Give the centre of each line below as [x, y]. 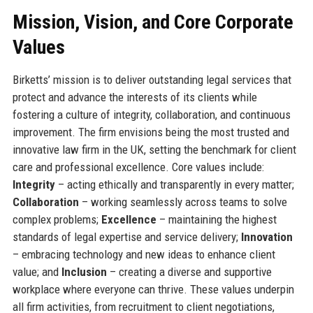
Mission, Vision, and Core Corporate [153, 22]
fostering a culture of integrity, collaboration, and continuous [151, 114]
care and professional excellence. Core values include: [138, 167]
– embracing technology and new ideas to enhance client [144, 254]
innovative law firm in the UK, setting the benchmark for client [154, 149]
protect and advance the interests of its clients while [134, 97]
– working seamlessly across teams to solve [183, 202]
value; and [37, 271]
